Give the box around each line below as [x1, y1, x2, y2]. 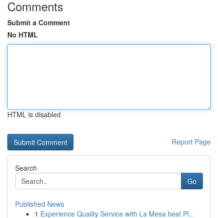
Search [15, 163, 37, 173]
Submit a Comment [7, 18, 70, 27]
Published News [15, 199, 64, 209]
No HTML [7, 30, 38, 39]
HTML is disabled [7, 109, 61, 119]
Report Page [172, 137, 211, 146]
